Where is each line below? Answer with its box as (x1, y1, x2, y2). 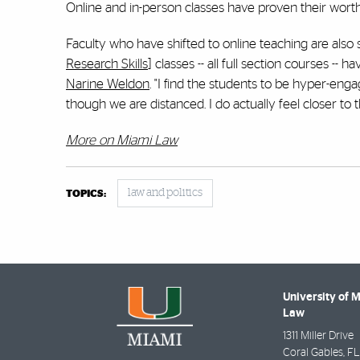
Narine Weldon (66, 77, 149, 92)
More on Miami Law (66, 133, 178, 148)
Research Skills (66, 57, 148, 72)
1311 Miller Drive (283, 330, 354, 342)
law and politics (128, 187, 202, 199)
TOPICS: (66, 189, 106, 200)
